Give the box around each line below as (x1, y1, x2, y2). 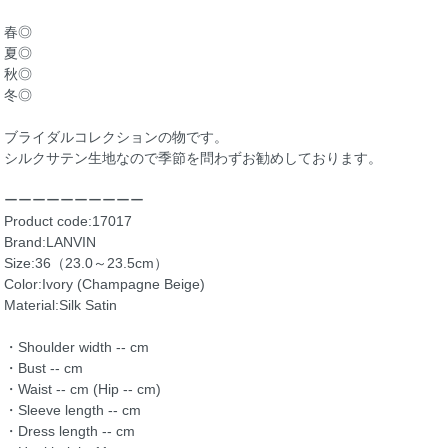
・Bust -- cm (4, 359, 83, 376)
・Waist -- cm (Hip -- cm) (4, 380, 161, 397)
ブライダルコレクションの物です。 (4, 128, 228, 145)
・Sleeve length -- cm (4, 401, 141, 418)
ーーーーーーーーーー (4, 191, 144, 208)
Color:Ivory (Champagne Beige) (4, 275, 205, 292)
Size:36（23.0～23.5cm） (4, 254, 168, 271)
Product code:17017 (4, 212, 132, 229)
